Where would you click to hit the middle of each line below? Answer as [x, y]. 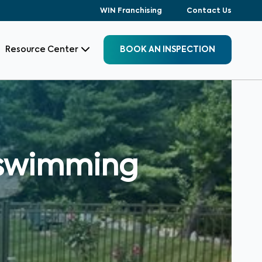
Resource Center [42, 49]
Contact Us [209, 11]
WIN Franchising [131, 11]
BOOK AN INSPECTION [168, 49]
